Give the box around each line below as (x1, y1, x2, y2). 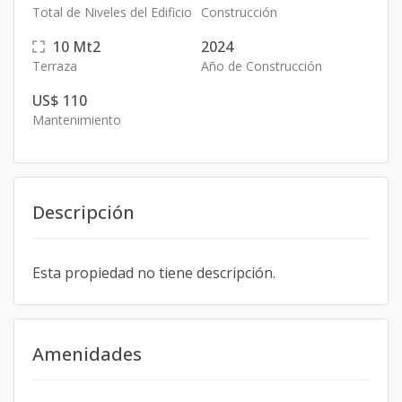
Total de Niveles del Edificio (32, 4, 192, 21)
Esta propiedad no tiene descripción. (32, 263, 275, 283)
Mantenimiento (32, 111, 121, 128)
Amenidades (32, 342, 142, 366)
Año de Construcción (201, 57, 322, 74)
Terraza (32, 57, 77, 74)
